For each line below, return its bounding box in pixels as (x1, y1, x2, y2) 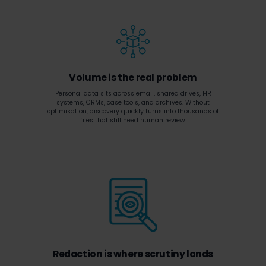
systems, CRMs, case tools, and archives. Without (56, 98, 210, 107)
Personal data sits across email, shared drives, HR (55, 89, 211, 98)
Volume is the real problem (69, 71, 197, 84)
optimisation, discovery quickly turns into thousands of (47, 107, 219, 116)
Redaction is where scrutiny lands (52, 247, 213, 261)
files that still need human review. (80, 116, 186, 125)
